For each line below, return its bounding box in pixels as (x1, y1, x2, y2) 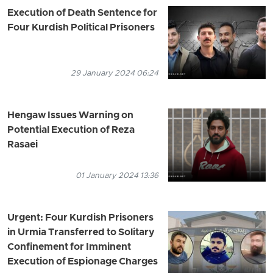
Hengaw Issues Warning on (7, 109, 133, 122)
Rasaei (7, 138, 38, 151)
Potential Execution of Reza (7, 124, 135, 136)
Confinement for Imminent (7, 241, 131, 253)
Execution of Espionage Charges (7, 255, 158, 268)
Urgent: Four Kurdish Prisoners (7, 211, 154, 224)
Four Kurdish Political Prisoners (7, 21, 155, 34)
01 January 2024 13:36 (76, 170, 158, 181)
